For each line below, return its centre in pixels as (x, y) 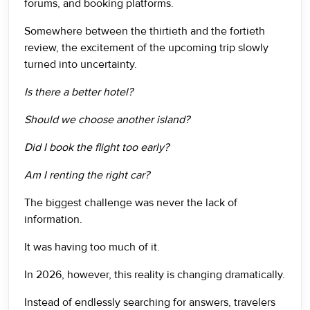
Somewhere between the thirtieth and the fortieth (145, 31)
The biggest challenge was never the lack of (131, 203)
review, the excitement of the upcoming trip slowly (146, 48)
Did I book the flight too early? (97, 147)
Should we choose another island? (107, 120)
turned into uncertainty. (81, 64)
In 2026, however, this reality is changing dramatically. (155, 275)
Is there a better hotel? (79, 92)
